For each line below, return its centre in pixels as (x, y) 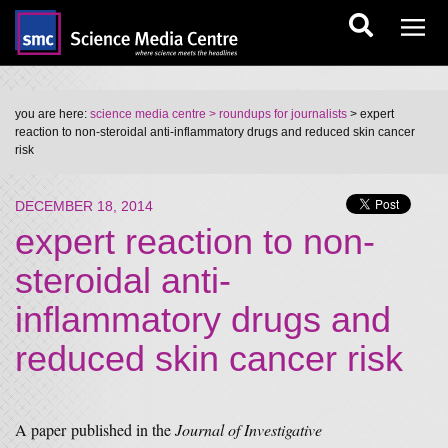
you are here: (52, 114)
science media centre (148, 114)
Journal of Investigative (248, 429)
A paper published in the (95, 429)
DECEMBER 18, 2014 (84, 206)
